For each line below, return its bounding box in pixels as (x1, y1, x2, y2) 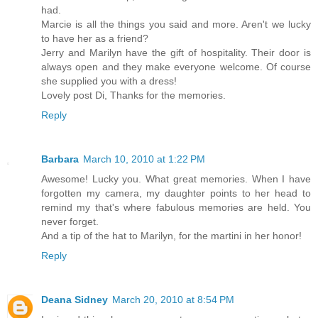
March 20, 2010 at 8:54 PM (112, 294, 234, 306)
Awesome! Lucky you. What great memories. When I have (41, 173, 311, 185)
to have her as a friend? (41, 33, 148, 45)
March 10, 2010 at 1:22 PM (83, 153, 205, 165)
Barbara (41, 153, 79, 165)
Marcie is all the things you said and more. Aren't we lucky (41, 18, 311, 31)
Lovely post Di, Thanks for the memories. (41, 89, 226, 102)
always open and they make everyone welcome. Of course (41, 61, 311, 73)
